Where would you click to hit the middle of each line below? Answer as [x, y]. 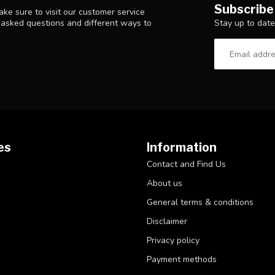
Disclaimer [167, 222]
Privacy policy [173, 241]
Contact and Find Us [186, 165]
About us [165, 184]
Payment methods [182, 260]
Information [182, 148]
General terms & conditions [200, 203]
